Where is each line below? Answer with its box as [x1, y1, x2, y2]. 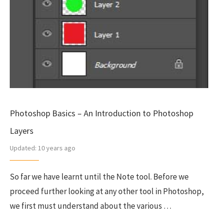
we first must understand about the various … [10, 200, 171, 211]
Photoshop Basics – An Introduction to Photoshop [10, 108, 193, 119]
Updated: [10, 144, 36, 152]
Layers [10, 125, 34, 136]
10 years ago [36, 144, 75, 152]
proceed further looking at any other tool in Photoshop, [10, 186, 204, 197]
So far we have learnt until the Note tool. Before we [10, 171, 189, 182]
